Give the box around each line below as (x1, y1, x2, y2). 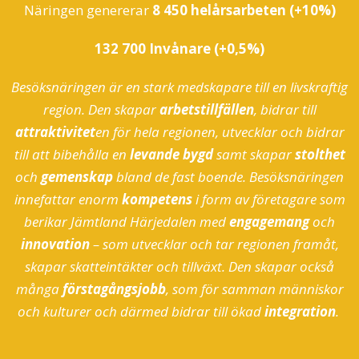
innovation (20, 235, 90, 254)
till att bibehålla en (14, 145, 130, 164)
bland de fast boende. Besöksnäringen (113, 167, 344, 187)
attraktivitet (14, 123, 95, 142)
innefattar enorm (14, 190, 122, 209)
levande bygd (129, 145, 213, 164)
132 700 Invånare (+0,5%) (95, 39, 264, 58)
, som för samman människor (165, 280, 344, 299)
